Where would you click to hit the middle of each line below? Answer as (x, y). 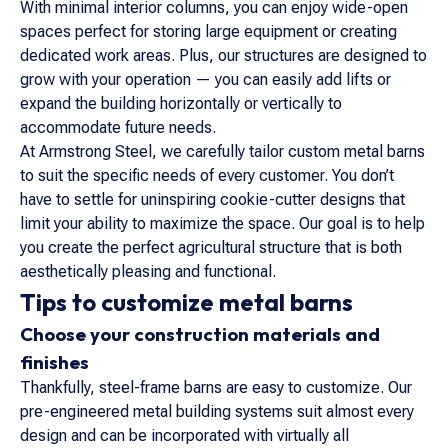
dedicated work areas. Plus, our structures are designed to (223, 55)
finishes (54, 362)
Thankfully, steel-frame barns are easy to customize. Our (216, 387)
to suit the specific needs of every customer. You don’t (207, 175)
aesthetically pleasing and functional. (148, 271)
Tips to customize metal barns (186, 302)
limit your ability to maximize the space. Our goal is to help (222, 223)
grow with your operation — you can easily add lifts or (205, 79)
